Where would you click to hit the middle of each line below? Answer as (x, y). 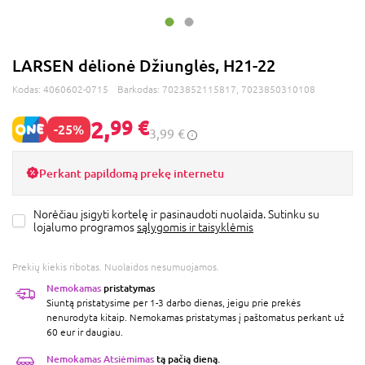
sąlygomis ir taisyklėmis (195, 227)
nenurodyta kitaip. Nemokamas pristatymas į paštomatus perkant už (195, 317)
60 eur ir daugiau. (85, 332)
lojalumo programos (85, 227)
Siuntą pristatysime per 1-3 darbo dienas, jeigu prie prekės (174, 303)
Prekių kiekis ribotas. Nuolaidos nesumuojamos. (116, 267)
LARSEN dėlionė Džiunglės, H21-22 (144, 65)
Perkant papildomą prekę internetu (132, 173)
